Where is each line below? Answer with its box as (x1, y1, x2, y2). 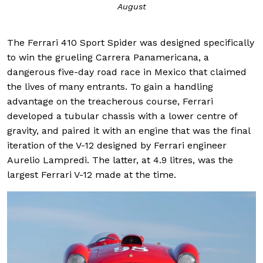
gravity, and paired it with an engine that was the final (7, 125, 250, 137)
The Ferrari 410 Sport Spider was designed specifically (7, 37, 254, 49)
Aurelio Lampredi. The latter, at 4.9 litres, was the (7, 154, 233, 166)
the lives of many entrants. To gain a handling (7, 81, 213, 93)
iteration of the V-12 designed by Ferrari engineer (7, 140, 227, 151)
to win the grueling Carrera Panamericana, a (7, 52, 209, 63)
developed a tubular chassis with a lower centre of (7, 110, 237, 122)
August (117, 1, 146, 11)
